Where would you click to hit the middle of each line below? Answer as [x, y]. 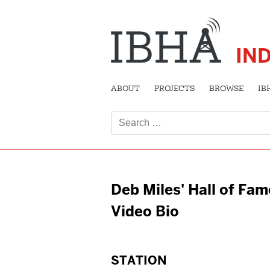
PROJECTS [174, 89]
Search [126, 102]
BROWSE [226, 89]
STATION [139, 260]
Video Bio [145, 211]
